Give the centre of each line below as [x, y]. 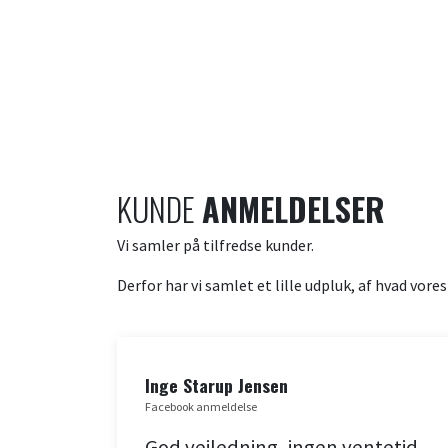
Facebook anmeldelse [201, 407]
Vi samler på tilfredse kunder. [215, 245]
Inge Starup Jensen [216, 385]
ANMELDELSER [293, 208]
